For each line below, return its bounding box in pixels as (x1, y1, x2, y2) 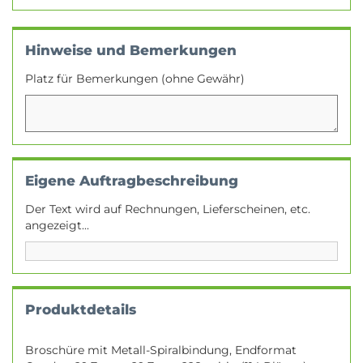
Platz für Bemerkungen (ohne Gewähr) (25, 70, 245, 86)
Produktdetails (25, 301, 136, 318)
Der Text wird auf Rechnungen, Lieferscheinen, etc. (25, 201, 310, 216)
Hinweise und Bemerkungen (25, 41, 237, 58)
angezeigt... (25, 217, 89, 233)
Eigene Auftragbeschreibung (25, 172, 238, 189)
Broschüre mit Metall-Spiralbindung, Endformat (25, 342, 297, 357)
